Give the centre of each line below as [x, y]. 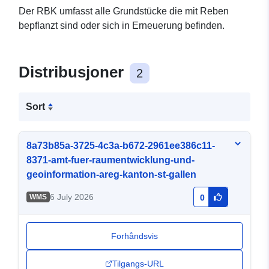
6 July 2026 [71, 197]
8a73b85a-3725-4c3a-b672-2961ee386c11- [121, 146]
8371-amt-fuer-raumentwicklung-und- [110, 160]
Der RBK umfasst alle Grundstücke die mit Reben [124, 11]
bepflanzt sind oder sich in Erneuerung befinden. [122, 26]
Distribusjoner [73, 72]
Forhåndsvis [134, 236]
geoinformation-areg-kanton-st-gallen [111, 175]
